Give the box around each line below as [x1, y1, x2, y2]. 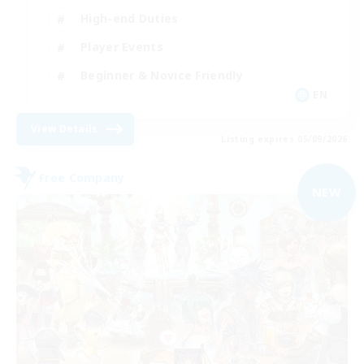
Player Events [80, 39, 163, 55]
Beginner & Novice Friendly [80, 67, 243, 84]
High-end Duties [80, 11, 179, 27]
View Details [31, 121, 98, 136]
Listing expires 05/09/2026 [221, 132, 348, 145]
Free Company [39, 170, 125, 186]
